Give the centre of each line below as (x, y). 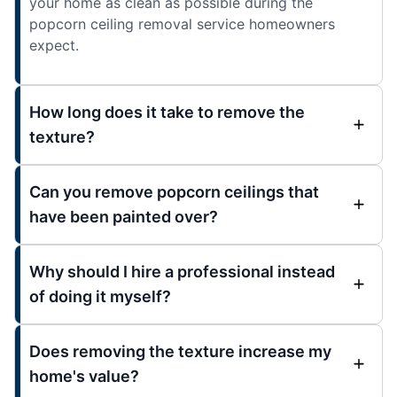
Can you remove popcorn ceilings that (174, 192)
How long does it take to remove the (167, 113)
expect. (54, 46)
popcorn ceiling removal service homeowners (182, 24)
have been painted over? (124, 217)
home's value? (84, 377)
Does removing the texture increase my (180, 352)
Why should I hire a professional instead (182, 272)
